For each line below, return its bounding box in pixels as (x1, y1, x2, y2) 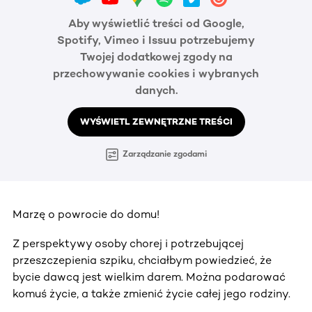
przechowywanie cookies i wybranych (53, 67, 259, 81)
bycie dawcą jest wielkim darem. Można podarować (13, 270, 286, 283)
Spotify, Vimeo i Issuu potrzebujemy (57, 33, 255, 47)
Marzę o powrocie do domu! (13, 207, 159, 221)
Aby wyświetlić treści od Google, (68, 17, 244, 31)
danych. (134, 84, 178, 97)
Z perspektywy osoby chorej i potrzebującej (13, 236, 244, 250)
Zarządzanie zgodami (122, 149, 207, 159)
